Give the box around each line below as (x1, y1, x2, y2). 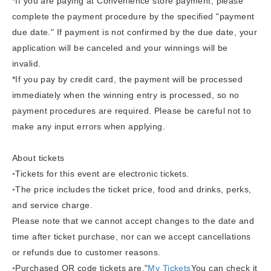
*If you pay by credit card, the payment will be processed (12, 74, 243, 84)
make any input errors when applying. (12, 121, 166, 131)
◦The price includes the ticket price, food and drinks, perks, (12, 184, 252, 194)
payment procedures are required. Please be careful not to (12, 105, 251, 116)
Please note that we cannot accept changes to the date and (12, 215, 254, 226)
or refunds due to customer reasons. (12, 247, 161, 257)
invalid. (12, 58, 41, 68)
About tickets (12, 152, 65, 163)
